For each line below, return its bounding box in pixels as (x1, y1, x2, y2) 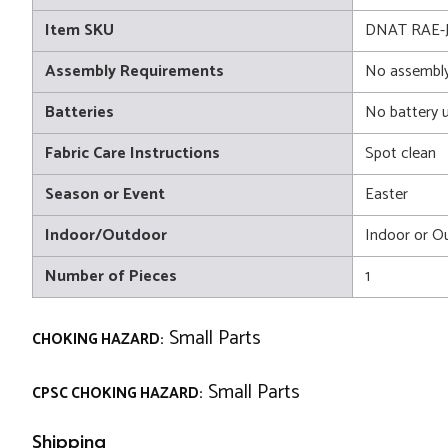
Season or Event (45, 180, 165, 208)
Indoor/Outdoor (45, 221, 167, 249)
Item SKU (45, 16, 114, 44)
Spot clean (365, 139, 436, 167)
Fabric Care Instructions (45, 139, 220, 167)
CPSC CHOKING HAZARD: (32, 380, 203, 406)
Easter (365, 180, 408, 208)
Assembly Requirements (45, 57, 224, 85)
